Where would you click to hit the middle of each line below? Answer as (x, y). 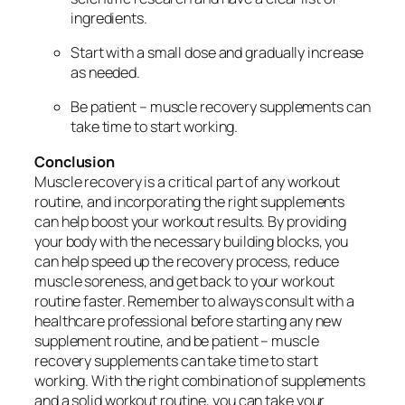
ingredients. (109, 18)
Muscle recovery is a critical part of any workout (188, 181)
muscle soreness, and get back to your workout (184, 281)
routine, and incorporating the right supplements (190, 201)
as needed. (106, 73)
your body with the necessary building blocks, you (192, 241)
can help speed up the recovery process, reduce (187, 261)
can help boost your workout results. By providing (191, 221)
